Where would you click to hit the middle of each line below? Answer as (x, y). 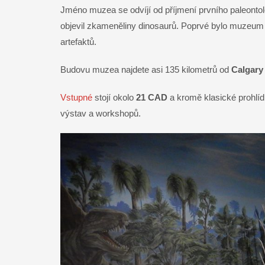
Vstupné (76, 98)
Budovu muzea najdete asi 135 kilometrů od (146, 70)
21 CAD (152, 98)
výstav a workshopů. (101, 114)
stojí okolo (114, 98)
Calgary (247, 70)
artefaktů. (78, 42)
